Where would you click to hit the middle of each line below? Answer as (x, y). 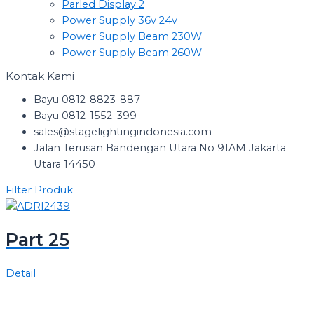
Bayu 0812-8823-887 (87, 99)
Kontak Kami (40, 76)
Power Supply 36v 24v (120, 20)
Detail (21, 273)
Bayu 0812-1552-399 (85, 115)
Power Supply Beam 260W (132, 52)
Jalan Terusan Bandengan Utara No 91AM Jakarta (160, 148)
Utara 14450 (64, 164)
